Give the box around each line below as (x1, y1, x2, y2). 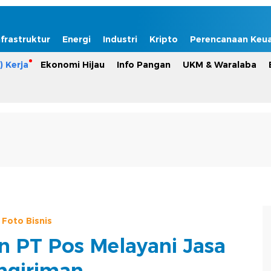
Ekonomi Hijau (41, 59, 105, 70)
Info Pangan (117, 59, 171, 70)
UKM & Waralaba (183, 59, 256, 70)
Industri (103, 34, 137, 45)
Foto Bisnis (1, 215, 52, 226)
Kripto (149, 34, 178, 45)
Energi (62, 34, 91, 45)
